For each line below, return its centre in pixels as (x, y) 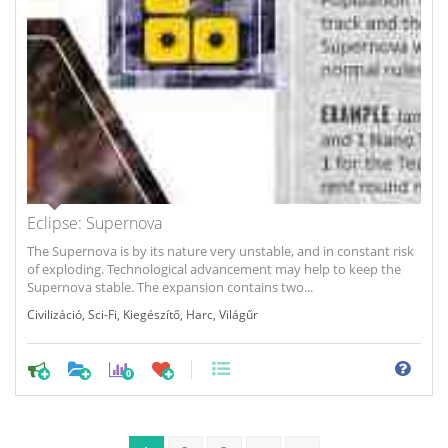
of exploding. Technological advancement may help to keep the (214, 268)
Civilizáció (54, 314)
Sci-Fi (102, 314)
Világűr (238, 314)
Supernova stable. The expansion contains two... (170, 286)
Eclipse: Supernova (94, 222)
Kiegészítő (151, 314)
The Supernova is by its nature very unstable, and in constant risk (220, 250)
